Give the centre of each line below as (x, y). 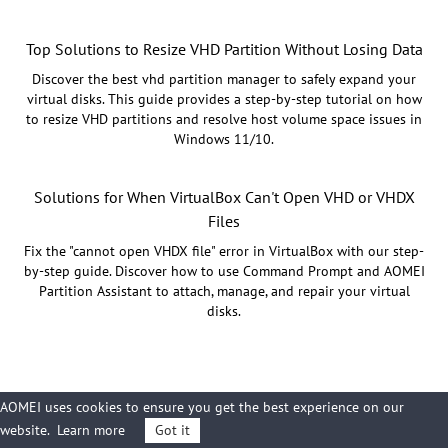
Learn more (91, 430)
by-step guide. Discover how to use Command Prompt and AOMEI (224, 270)
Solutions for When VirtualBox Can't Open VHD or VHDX (224, 196)
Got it (172, 430)
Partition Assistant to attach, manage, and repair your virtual (224, 290)
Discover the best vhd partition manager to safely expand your (224, 78)
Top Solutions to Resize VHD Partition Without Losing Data (224, 48)
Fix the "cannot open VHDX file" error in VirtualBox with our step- (224, 250)
